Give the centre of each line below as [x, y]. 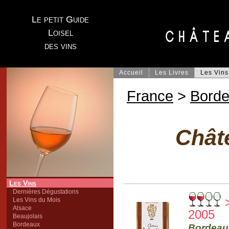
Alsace [22, 208]
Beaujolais [28, 216]
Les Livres [172, 73]
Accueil [131, 73]
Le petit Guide [60, 19]
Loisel [60, 33]
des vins [60, 46]
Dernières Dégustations [46, 192]
